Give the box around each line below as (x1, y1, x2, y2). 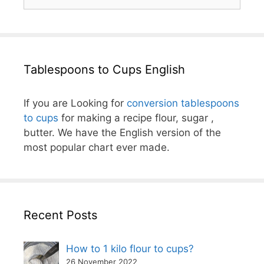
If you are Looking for (24, 97, 127, 109)
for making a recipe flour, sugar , (58, 111, 214, 124)
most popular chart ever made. (24, 141, 170, 153)
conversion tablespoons (127, 97, 239, 109)
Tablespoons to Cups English (24, 62, 185, 77)
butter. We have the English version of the (24, 126, 221, 138)
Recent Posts (24, 207, 97, 222)
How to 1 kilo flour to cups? (66, 242, 194, 255)
